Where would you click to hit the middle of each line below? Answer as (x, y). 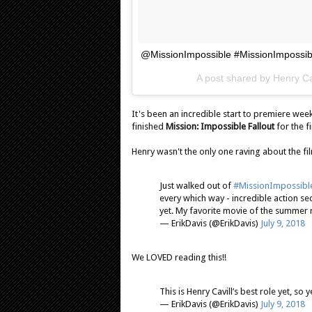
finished (149, 127)
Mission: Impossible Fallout (220, 127)
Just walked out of (196, 186)
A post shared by (234, 78)
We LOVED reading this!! (179, 258)
